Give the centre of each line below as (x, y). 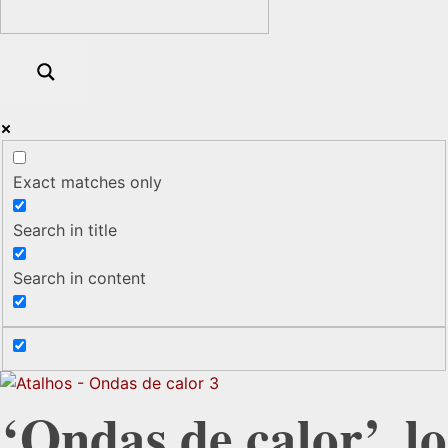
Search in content (79, 278)
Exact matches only (87, 182)
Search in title (65, 230)
